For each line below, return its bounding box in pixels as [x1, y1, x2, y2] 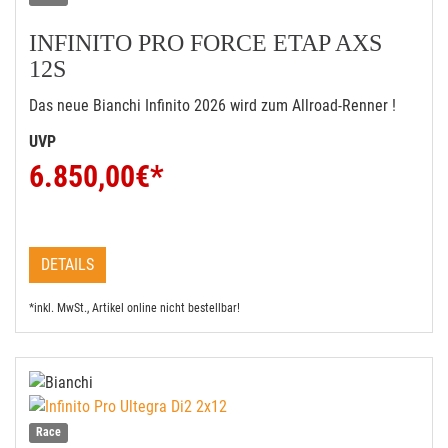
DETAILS [41, 255, 94, 274]
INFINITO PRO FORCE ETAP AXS [29, 30, 382, 56]
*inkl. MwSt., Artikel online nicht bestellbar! [29, 301, 240, 315]
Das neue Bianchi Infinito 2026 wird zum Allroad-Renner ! [29, 96, 396, 115]
